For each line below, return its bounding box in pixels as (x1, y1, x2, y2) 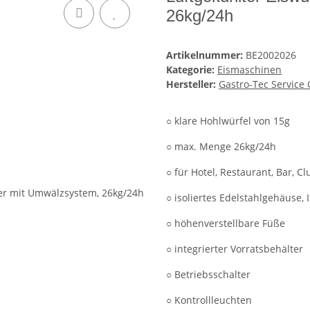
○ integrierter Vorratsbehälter (166, 242, 303, 256)
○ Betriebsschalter (166, 268, 250, 282)
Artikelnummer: (166, 48, 246, 62)
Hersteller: (166, 77, 216, 91)
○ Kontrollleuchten (166, 293, 252, 307)
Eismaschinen (217, 63, 282, 77)
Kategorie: (166, 63, 217, 77)
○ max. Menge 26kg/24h (166, 140, 276, 154)
